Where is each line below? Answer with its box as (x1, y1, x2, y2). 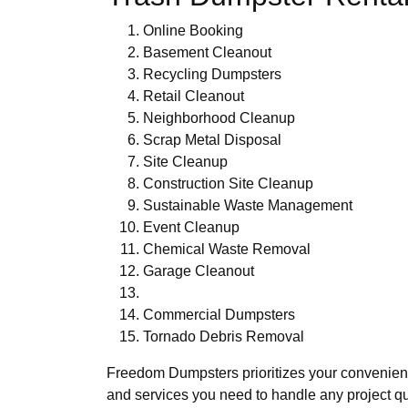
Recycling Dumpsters (143, 66, 281, 82)
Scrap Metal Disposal (143, 131, 281, 148)
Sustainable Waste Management (143, 197, 352, 213)
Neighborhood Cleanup (143, 109, 295, 126)
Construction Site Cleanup (143, 175, 313, 191)
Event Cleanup (143, 219, 240, 235)
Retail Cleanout (143, 87, 244, 104)
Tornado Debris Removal (143, 328, 304, 344)
